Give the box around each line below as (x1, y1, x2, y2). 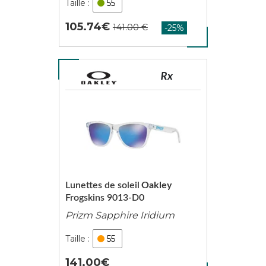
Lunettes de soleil (65, 180, 140, 190)
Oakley (141, 180, 172, 190)
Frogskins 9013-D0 (65, 193, 144, 202)
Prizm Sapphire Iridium (65, 210, 175, 221)
